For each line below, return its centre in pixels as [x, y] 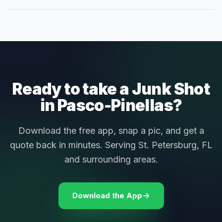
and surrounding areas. [111, 160]
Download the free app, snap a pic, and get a [111, 131]
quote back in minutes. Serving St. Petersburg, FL [111, 145]
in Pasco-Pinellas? [111, 106]
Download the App [107, 196]
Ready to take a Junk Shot [111, 89]
